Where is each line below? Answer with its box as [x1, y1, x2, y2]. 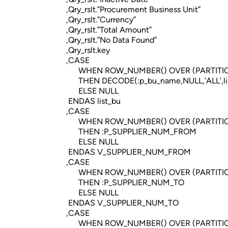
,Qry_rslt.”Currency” [62, 15, 136, 24]
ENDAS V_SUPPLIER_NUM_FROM [62, 147, 191, 157]
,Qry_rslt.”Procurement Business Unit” [62, 5, 201, 14]
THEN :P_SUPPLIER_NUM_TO [62, 178, 184, 187]
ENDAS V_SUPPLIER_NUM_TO [62, 198, 179, 208]
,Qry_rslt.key [62, 45, 110, 55]
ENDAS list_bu [62, 96, 121, 106]
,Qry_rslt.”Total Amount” [62, 25, 152, 35]
